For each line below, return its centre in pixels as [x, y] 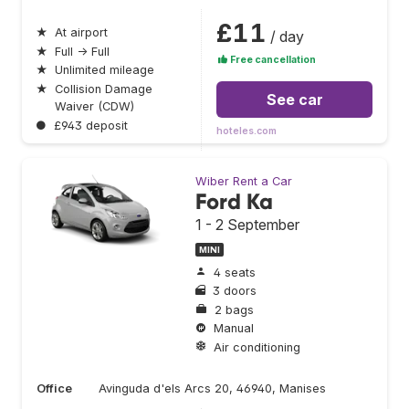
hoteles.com [246, 131]
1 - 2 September [247, 225]
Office [54, 388]
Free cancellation [272, 60]
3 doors [235, 291]
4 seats [235, 272]
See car [294, 100]
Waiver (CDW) [94, 106]
